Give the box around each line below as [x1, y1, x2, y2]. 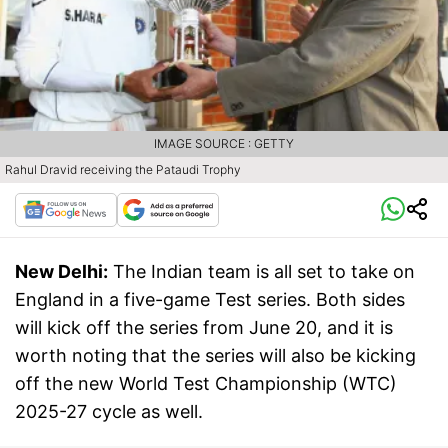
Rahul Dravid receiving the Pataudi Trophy [5, 162, 241, 178]
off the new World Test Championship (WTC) [15, 373, 397, 395]
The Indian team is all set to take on [113, 261, 415, 283]
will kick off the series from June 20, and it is [15, 317, 393, 339]
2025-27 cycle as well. [15, 401, 208, 423]
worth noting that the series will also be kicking [15, 345, 416, 367]
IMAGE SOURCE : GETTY [154, 136, 294, 152]
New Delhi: [15, 261, 108, 283]
